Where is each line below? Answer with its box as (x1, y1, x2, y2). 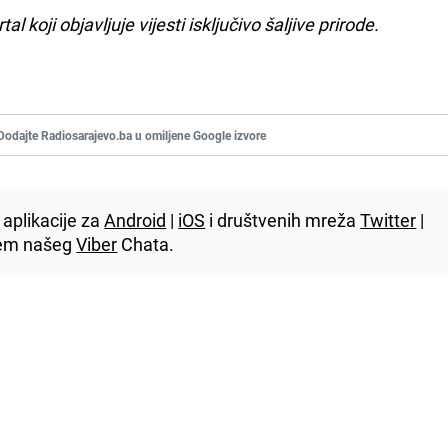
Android (104, 207, 167, 232)
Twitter (360, 207, 417, 232)
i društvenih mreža (205, 207, 361, 232)
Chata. (117, 231, 175, 256)
